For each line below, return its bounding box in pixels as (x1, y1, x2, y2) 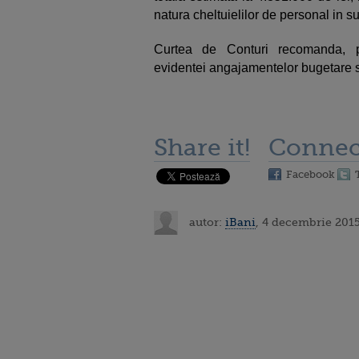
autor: (186, 215, 225, 228)
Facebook (286, 168, 335, 180)
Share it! (154, 134, 250, 161)
